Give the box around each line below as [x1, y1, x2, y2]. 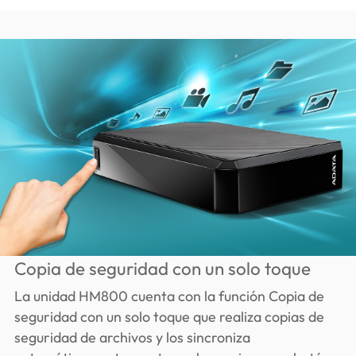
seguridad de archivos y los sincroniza [14, 327, 250, 346]
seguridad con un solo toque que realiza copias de [14, 307, 324, 326]
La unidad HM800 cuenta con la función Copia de [14, 286, 324, 305]
